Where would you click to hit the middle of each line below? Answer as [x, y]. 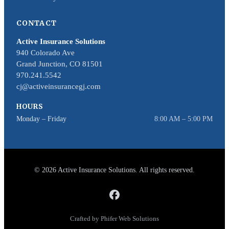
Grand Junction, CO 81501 [60, 64]
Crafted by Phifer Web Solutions [114, 218]
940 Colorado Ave [45, 53]
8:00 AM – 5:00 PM [184, 119]
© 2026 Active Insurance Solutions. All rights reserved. [114, 170]
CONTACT [37, 23]
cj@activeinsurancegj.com [59, 87]
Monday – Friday [41, 119]
